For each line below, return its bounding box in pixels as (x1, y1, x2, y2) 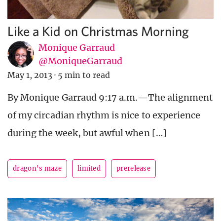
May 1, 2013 (7, 70, 52, 80)
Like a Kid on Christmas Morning (7, 23, 189, 39)
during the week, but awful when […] (7, 127, 167, 139)
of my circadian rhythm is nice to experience (7, 110, 201, 121)
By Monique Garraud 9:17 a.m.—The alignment (7, 92, 213, 104)
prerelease (116, 164, 151, 173)
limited (77, 164, 101, 173)
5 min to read (57, 70, 110, 80)
